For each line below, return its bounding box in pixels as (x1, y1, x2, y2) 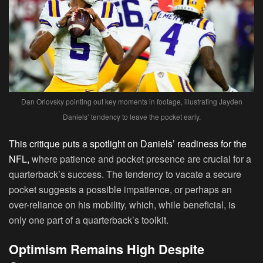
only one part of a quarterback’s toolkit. (9, 213, 168, 227)
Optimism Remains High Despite (9, 240, 204, 258)
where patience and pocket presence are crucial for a (29, 152, 251, 166)
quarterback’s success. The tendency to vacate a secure (9, 167, 241, 181)
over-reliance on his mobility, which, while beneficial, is (9, 198, 235, 212)
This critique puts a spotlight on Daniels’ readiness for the (9, 137, 247, 151)
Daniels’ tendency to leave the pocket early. (62, 112, 201, 122)
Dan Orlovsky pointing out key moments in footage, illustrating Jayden (21, 96, 242, 107)
